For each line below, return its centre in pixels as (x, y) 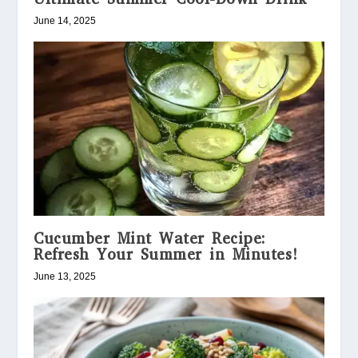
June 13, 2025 (65, 277)
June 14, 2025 (65, 21)
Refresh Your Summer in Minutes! (167, 255)
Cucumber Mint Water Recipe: (150, 239)
